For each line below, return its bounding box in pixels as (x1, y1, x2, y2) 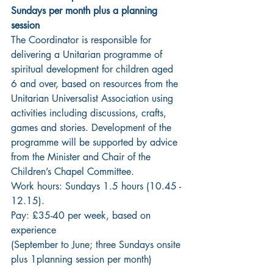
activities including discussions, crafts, (11, 107, 169, 120)
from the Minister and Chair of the (11, 151, 154, 164)
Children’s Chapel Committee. (11, 165, 134, 179)
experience (11, 224, 56, 237)
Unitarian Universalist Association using (11, 92, 176, 105)
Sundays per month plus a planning (11, 4, 160, 18)
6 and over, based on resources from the (11, 77, 181, 91)
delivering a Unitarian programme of (11, 48, 165, 62)
